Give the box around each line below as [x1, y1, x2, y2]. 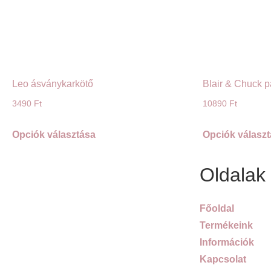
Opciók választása [12, 129, 96, 140]
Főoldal [200, 203, 234, 214]
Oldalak [200, 164, 266, 186]
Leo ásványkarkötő [12, 79, 93, 90]
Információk [200, 237, 254, 248]
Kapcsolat [200, 254, 246, 265]
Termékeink [200, 220, 253, 231]
